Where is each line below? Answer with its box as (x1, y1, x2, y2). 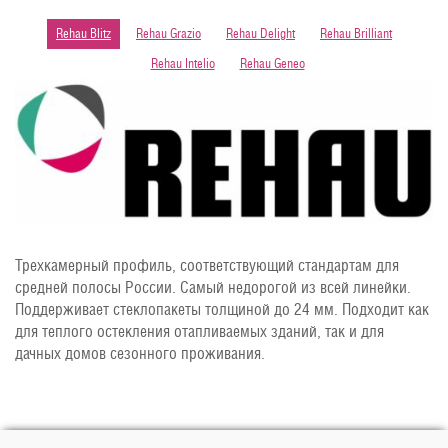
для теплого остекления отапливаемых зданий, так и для (15, 321, 384, 341)
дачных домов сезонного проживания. (15, 343, 265, 363)
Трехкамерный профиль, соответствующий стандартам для (15, 255, 399, 275)
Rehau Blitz (56, 26, 111, 42)
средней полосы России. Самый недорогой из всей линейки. (15, 277, 411, 297)
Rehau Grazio (136, 26, 201, 42)
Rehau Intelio (150, 56, 215, 72)
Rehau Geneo (239, 56, 305, 72)
